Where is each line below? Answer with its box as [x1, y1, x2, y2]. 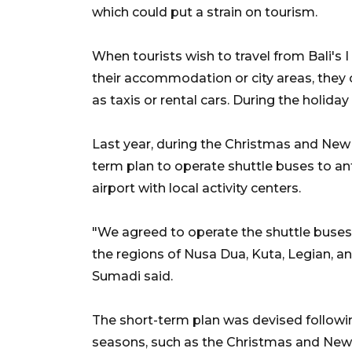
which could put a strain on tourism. [92, 4, 317, 20]
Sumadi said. [92, 268, 173, 284]
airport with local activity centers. [92, 180, 301, 196]
